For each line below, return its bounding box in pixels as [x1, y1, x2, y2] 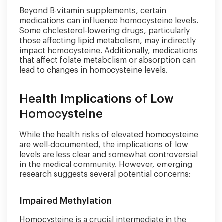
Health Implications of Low [19, 93, 174, 105]
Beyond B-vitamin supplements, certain [19, 7, 166, 15]
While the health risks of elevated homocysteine [19, 131, 198, 139]
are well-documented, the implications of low [19, 141, 188, 149]
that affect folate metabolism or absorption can [19, 56, 196, 64]
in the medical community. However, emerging [19, 161, 192, 168]
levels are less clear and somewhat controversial [19, 151, 198, 159]
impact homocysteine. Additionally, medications [19, 47, 198, 55]
